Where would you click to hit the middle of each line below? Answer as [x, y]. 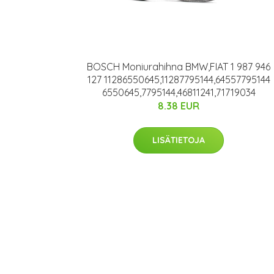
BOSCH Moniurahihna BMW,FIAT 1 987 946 [179, 66]
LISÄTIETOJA [179, 140]
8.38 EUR [179, 106]
